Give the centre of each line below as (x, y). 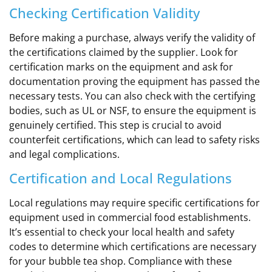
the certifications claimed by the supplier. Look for (124, 52)
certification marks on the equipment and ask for (121, 66)
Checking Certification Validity (104, 12)
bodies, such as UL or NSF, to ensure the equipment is (133, 110)
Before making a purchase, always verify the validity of (132, 37)
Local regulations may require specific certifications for (134, 203)
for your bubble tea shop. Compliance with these (121, 261)
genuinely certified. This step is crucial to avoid (115, 125)
